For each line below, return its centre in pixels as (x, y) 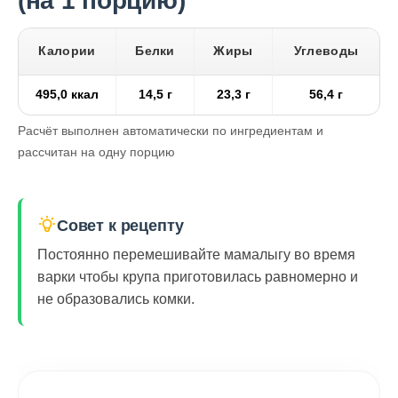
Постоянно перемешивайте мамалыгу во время (196, 255)
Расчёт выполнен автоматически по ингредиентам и (171, 131)
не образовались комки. (116, 299)
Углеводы (326, 52)
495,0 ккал (67, 95)
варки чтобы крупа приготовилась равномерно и (198, 277)
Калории (67, 52)
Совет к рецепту (120, 226)
